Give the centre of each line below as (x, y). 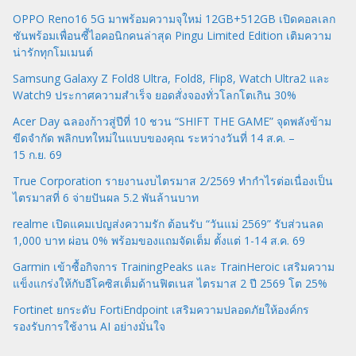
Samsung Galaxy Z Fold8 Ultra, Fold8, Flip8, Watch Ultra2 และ (171, 78)
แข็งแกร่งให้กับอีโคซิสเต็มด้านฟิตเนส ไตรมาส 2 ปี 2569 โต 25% (170, 283)
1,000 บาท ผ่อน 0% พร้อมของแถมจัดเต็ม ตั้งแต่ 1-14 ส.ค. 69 (159, 240)
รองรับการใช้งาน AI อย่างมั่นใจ (89, 326)
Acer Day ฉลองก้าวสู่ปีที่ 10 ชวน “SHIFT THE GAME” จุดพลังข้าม (172, 121)
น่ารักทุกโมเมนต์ (53, 52)
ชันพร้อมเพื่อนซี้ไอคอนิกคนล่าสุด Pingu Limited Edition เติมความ (172, 35)
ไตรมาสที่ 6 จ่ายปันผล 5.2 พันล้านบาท (106, 197)
